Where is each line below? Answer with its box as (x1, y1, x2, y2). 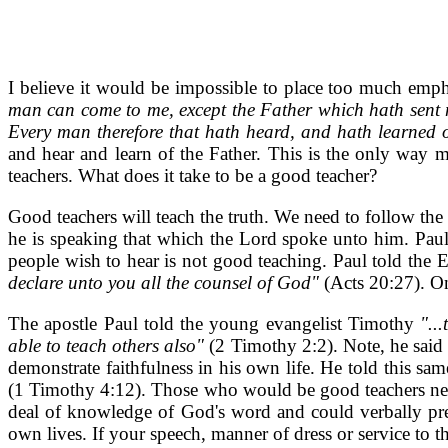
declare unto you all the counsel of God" (8, 272, 324, 293)
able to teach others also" (8, 335, 210, 356)
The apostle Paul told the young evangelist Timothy (8, 313, 421, 334)
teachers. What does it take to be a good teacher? (8, 165, 377, 186)
